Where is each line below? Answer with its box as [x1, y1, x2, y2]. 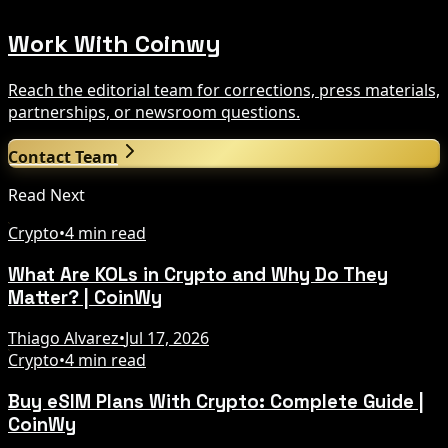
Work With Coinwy [8, 28, 221, 60]
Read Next [8, 184, 85, 207]
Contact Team [8, 146, 118, 169]
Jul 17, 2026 [125, 327, 209, 350]
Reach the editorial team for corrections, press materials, [8, 79, 440, 102]
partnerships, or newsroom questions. [8, 101, 300, 124]
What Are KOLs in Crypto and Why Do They [8, 262, 388, 286]
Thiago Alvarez [8, 327, 119, 350]
